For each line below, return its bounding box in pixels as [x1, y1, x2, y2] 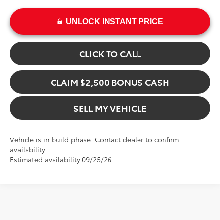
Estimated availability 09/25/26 [10, 154, 112, 164]
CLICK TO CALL [79, 47, 141, 60]
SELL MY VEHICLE [73, 101, 147, 114]
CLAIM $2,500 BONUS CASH [51, 75, 169, 88]
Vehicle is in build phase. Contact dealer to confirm [10, 134, 180, 144]
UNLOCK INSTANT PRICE [65, 17, 163, 26]
